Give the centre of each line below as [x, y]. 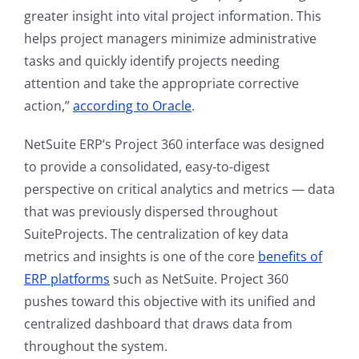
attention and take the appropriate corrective [161, 84]
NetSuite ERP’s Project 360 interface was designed [174, 145]
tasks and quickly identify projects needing [152, 61]
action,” [48, 106]
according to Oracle [132, 106]
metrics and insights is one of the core [141, 257]
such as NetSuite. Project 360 [199, 279]
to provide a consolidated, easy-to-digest [147, 167]
